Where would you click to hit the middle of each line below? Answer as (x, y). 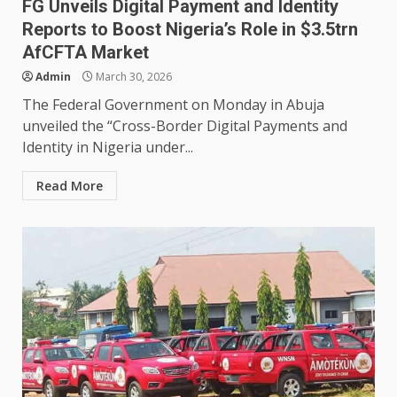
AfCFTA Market (86, 53)
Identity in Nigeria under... (108, 148)
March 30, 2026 (132, 77)
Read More (70, 186)
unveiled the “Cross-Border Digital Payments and (185, 126)
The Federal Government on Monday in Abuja (173, 105)
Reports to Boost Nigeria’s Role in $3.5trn (190, 30)
